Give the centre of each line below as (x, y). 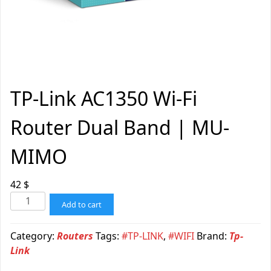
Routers (75, 236)
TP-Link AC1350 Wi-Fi (104, 99)
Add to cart (82, 205)
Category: (34, 236)
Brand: (213, 236)
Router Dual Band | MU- (120, 128)
